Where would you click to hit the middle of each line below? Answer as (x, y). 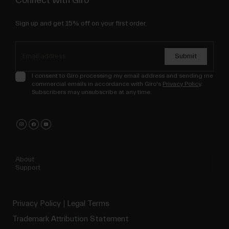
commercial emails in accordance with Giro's (97, 84)
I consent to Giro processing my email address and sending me (122, 76)
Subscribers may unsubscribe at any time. (92, 92)
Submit (186, 56)
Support (28, 168)
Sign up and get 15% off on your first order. (81, 24)
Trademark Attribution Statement (71, 219)
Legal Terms (88, 204)
